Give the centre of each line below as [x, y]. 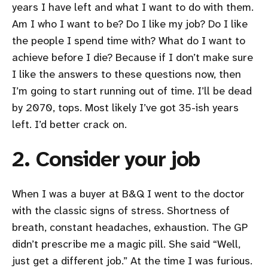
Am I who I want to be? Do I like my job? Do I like [130, 24]
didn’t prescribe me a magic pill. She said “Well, [126, 244]
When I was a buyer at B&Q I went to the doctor [128, 194]
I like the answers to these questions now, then [127, 74]
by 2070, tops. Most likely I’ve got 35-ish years [125, 107]
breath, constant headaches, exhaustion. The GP [130, 227]
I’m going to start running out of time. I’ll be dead [132, 91]
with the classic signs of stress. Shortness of [121, 210]
